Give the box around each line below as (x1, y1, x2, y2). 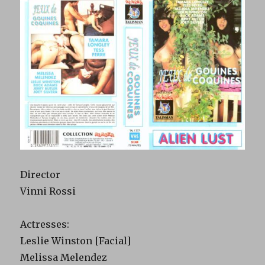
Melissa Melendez (20, 251, 108, 263)
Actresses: (20, 218, 70, 230)
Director (20, 168, 61, 180)
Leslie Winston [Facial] (20, 234, 131, 247)
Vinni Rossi (20, 185, 76, 197)
